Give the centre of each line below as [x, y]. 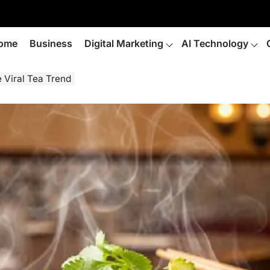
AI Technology [215, 43]
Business [51, 43]
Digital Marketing [124, 43]
